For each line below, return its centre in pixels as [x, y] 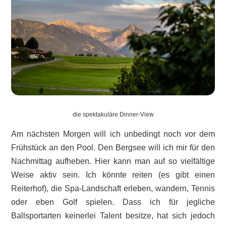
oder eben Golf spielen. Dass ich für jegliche [113, 202]
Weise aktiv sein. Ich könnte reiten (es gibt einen [113, 175]
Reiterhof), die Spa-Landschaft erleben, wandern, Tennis [113, 189]
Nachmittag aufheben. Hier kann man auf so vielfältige [113, 161]
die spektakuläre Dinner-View [113, 115]
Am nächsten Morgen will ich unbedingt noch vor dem [113, 134]
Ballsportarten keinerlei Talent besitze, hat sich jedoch [113, 216]
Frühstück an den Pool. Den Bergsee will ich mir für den [113, 148]
